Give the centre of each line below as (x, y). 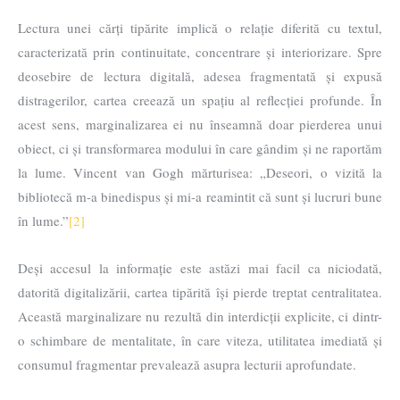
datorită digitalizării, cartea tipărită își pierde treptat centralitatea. (200, 292)
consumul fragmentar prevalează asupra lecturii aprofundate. (187, 365)
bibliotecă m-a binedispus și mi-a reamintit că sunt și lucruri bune (200, 197)
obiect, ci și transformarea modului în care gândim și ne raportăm (200, 149)
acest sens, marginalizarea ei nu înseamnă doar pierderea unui (200, 125)
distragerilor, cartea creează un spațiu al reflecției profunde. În (200, 100)
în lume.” (43, 221)
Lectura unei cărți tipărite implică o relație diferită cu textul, (200, 28)
